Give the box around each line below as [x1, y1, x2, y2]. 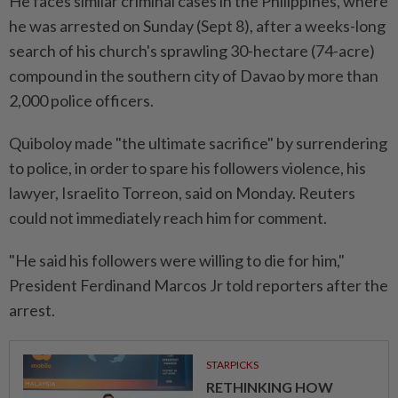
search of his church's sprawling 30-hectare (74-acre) [9, 41, 375, 61]
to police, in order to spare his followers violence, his [9, 158, 366, 179]
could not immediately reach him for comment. [9, 208, 327, 228]
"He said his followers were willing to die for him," [9, 251, 345, 271]
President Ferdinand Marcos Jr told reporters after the [9, 275, 388, 296]
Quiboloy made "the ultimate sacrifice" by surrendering [9, 133, 387, 154]
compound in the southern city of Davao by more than [9, 66, 378, 86]
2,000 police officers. [9, 91, 154, 111]
